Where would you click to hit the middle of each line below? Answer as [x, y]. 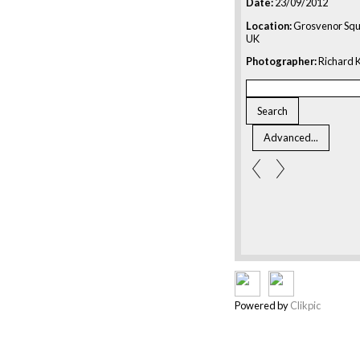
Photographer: [281, 61]
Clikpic [305, 306]
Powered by [262, 306]
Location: [269, 25]
